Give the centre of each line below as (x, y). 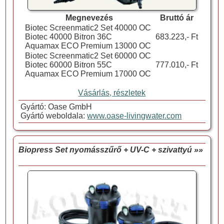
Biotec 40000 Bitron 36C (68, 37)
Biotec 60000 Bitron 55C (68, 65)
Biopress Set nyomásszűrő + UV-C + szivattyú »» (111, 150)
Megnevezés (89, 18)
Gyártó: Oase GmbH (55, 107)
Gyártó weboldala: (53, 116)
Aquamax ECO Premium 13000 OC (88, 46)
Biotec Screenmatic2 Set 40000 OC (88, 28)
